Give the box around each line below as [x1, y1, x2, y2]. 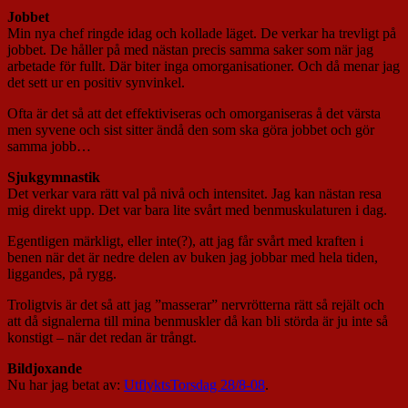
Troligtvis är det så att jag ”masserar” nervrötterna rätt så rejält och [7, 297, 384, 313]
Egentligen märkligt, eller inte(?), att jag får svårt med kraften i [7, 233, 363, 250]
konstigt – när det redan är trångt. [7, 330, 197, 346]
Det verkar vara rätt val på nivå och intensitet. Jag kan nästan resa [7, 186, 382, 202]
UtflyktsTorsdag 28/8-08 [124, 377, 265, 393]
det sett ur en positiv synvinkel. [7, 75, 185, 91]
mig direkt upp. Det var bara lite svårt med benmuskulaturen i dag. [7, 202, 387, 219]
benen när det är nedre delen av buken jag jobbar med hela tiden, [7, 250, 378, 266]
